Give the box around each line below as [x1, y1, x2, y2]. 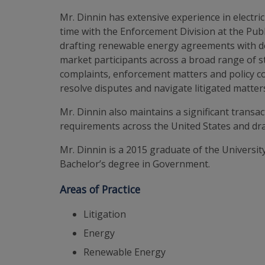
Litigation [83, 208, 127, 221]
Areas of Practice [60, 182, 141, 196]
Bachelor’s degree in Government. [60, 157, 211, 170]
